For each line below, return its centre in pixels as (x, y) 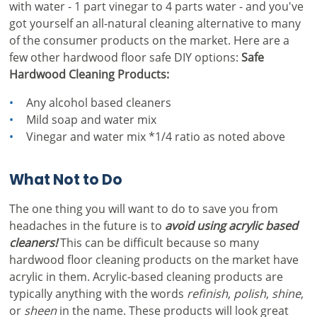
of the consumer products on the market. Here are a (149, 40)
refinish (207, 293)
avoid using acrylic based (231, 225)
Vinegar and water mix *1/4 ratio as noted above (155, 136)
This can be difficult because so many (158, 242)
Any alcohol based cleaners (98, 102)
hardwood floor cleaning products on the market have (154, 259)
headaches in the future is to (87, 225)
